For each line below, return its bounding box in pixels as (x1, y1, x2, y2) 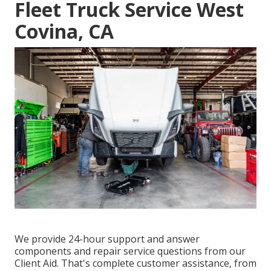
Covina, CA (15, 18, 114, 44)
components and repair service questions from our (15, 244, 246, 258)
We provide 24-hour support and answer (15, 232, 200, 246)
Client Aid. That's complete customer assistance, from (15, 256, 256, 270)
